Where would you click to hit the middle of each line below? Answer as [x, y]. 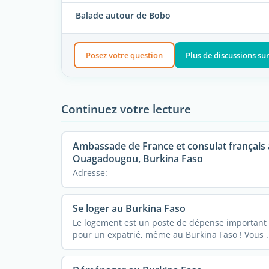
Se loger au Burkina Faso [129, 209]
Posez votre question [124, 55]
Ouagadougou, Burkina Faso [138, 159]
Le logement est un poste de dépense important [169, 223]
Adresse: [90, 173]
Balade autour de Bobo [123, 16]
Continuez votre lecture [126, 109]
